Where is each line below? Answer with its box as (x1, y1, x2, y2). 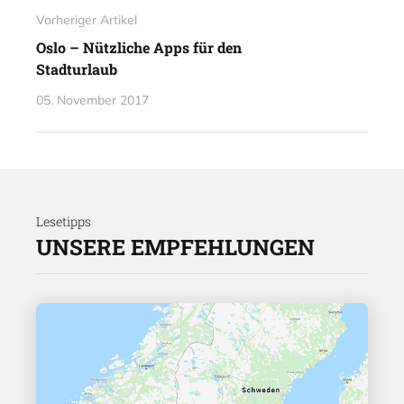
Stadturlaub (36, 59, 117, 78)
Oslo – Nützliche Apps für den (36, 37, 242, 57)
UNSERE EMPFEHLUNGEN (36, 232, 315, 262)
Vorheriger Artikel (36, 11, 137, 28)
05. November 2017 (36, 91, 149, 108)
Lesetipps (36, 212, 91, 230)
